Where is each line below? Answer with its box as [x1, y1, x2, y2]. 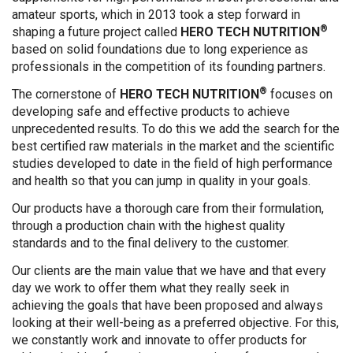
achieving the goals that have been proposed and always [12, 297, 323, 313]
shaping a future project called [12, 24, 180, 40]
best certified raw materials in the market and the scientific [12, 138, 334, 154]
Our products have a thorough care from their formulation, [12, 200, 324, 216]
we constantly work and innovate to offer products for [12, 332, 307, 347]
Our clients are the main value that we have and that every [12, 262, 326, 278]
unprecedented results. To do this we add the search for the [12, 121, 340, 136]
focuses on [267, 86, 333, 102]
